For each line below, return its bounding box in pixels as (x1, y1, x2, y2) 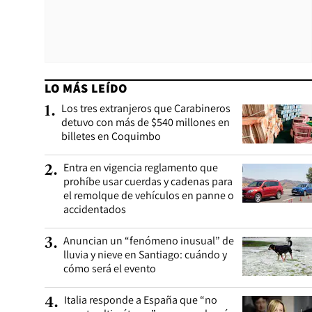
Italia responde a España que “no (64, 292, 217, 307)
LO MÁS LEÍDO (45, 80, 127, 96)
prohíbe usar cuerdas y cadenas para (63, 174, 233, 189)
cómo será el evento (63, 261, 156, 276)
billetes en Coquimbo (61, 129, 161, 143)
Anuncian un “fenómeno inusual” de (63, 233, 234, 248)
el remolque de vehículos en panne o (63, 188, 234, 203)
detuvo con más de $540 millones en (61, 115, 230, 130)
